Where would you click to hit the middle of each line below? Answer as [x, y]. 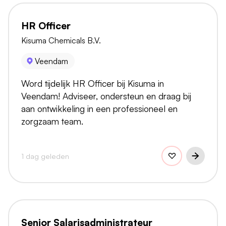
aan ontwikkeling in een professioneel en [99, 109]
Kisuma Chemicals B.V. [61, 40]
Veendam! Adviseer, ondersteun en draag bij [106, 96]
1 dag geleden [45, 156]
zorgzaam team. [52, 121]
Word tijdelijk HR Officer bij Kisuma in [93, 83]
